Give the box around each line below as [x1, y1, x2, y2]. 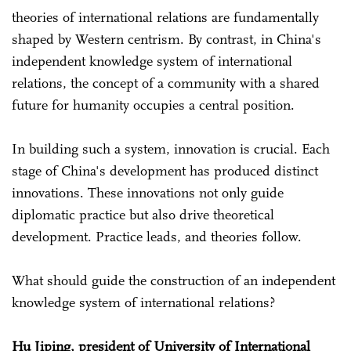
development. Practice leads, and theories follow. [12, 227, 306, 245]
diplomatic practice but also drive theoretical [12, 205, 274, 223]
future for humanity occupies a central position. [12, 96, 295, 114]
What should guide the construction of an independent [12, 271, 335, 289]
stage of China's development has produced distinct [12, 161, 318, 179]
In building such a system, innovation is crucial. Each [12, 139, 330, 157]
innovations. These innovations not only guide [12, 183, 284, 201]
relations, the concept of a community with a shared [12, 74, 320, 92]
